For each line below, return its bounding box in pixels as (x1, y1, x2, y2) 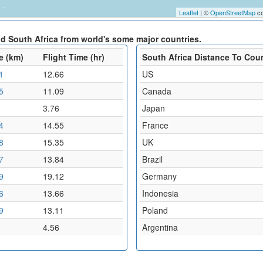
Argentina (141, 221, 178, 233)
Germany (141, 170, 177, 182)
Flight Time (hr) (43, 50, 104, 63)
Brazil (141, 153, 163, 165)
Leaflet (179, 7, 199, 17)
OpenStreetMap (210, 7, 256, 17)
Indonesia (141, 187, 178, 199)
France (141, 119, 168, 131)
